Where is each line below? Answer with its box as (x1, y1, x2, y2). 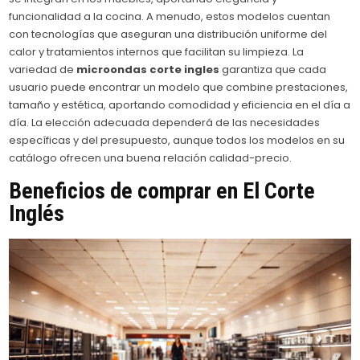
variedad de (9, 61, 77, 77)
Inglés (9, 200, 65, 227)
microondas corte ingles (76, 61, 220, 77)
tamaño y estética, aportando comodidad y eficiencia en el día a (9, 96, 351, 112)
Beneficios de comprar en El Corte (9, 178, 316, 205)
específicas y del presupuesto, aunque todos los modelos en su (9, 132, 346, 148)
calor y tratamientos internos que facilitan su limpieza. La (9, 43, 305, 59)
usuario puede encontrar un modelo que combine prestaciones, (9, 79, 349, 95)
